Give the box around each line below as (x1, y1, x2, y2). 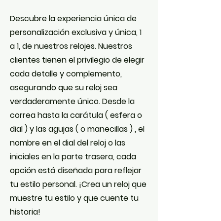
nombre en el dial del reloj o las (10, 137, 125, 148)
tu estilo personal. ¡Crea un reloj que (10, 179, 147, 190)
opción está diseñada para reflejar (10, 165, 142, 176)
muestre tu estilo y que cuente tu (10, 192, 139, 204)
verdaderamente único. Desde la (10, 96, 135, 107)
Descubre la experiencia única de (10, 13, 137, 24)
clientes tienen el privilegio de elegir (10, 54, 145, 66)
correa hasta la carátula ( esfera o (10, 110, 142, 121)
